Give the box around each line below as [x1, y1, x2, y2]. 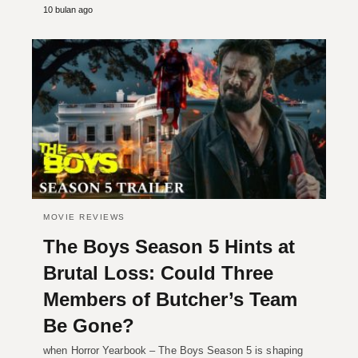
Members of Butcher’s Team [43, 288, 297, 310]
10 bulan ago [43, 4, 93, 14]
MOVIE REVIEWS [43, 212, 125, 221]
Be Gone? [43, 314, 134, 336]
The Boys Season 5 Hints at [43, 235, 295, 257]
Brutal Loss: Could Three [43, 261, 273, 284]
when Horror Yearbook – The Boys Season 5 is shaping [43, 344, 304, 356]
